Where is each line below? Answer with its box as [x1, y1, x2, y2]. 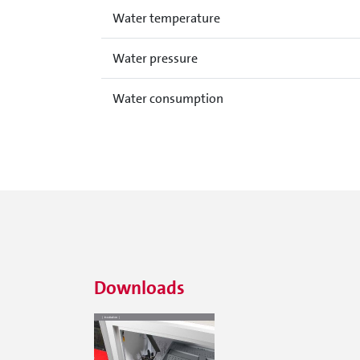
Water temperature [112, 10, 220, 27]
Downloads [94, 276, 185, 300]
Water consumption [112, 90, 223, 107]
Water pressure [112, 50, 198, 67]
